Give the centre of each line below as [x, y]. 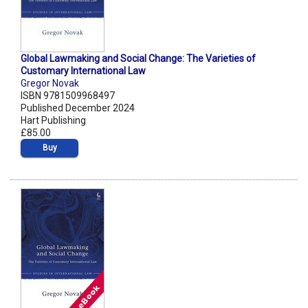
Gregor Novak [50, 84]
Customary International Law [83, 71]
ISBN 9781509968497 [68, 96]
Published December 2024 [78, 108]
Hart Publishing [53, 121]
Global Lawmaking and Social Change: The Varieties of [138, 59]
